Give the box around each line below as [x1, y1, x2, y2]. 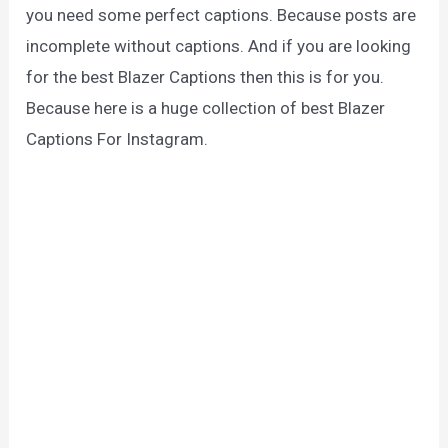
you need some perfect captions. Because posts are [26, 4, 417, 25]
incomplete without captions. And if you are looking [26, 35, 412, 56]
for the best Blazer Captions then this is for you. [26, 66, 385, 87]
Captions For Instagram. [26, 128, 209, 149]
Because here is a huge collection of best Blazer [26, 97, 386, 118]
